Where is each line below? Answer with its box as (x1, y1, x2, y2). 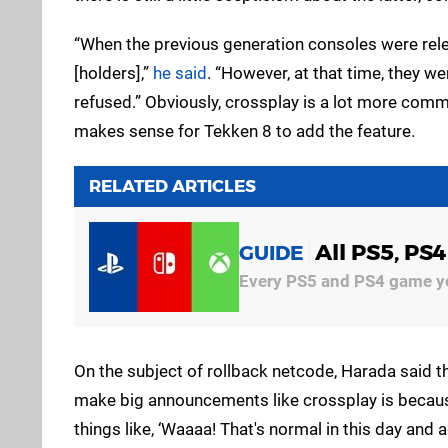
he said (153, 62, 207, 83)
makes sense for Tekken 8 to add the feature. (74, 120, 415, 141)
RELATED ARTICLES (89, 175, 256, 196)
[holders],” (74, 62, 153, 83)
